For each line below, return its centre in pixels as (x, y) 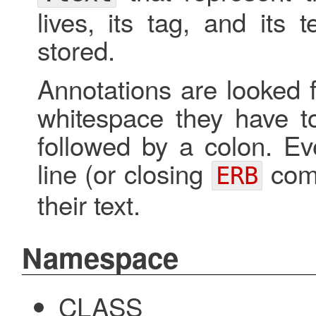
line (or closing (124, 172)
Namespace (100, 257)
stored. (76, 49)
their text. (89, 203)
